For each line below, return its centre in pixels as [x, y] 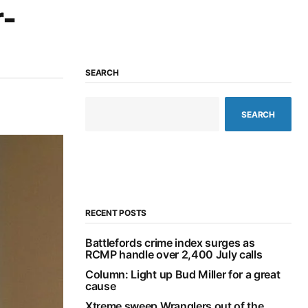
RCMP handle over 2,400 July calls [174, 255]
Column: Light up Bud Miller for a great [183, 275]
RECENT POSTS [116, 213]
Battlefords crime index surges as [170, 243]
